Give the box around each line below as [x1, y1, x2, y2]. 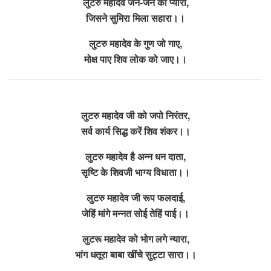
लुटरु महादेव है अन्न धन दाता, [85, 149, 186, 163]
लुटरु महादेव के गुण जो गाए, [89, 36, 182, 50]
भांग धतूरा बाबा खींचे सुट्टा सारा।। [74, 247, 197, 261]
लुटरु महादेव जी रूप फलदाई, [86, 190, 185, 204]
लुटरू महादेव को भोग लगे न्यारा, [82, 231, 189, 246]
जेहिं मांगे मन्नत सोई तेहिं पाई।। [82, 206, 189, 220]
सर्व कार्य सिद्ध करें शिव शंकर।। [80, 123, 191, 138]
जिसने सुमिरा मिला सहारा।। [86, 10, 185, 25]
